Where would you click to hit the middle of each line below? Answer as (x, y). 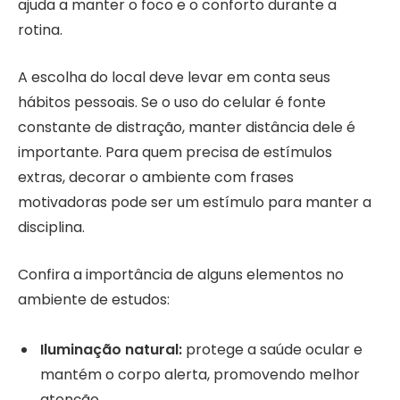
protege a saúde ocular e (272, 350)
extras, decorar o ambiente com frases (156, 177)
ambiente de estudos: (94, 299)
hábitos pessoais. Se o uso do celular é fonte (172, 102)
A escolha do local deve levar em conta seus (174, 77)
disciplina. (51, 227)
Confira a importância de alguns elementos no (181, 274)
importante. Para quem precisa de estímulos (175, 152)
